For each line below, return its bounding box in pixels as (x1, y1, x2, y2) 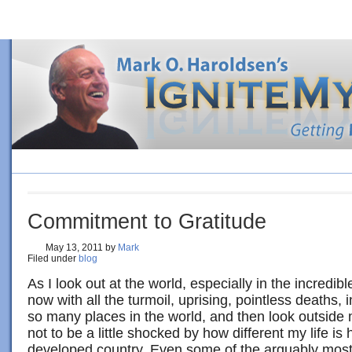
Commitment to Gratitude (27, 210, 266, 233)
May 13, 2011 (46, 242, 103, 253)
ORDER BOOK (129, 156, 194, 167)
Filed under (27, 253, 79, 264)
